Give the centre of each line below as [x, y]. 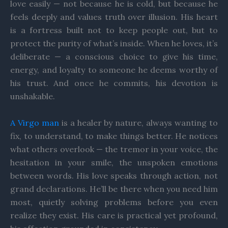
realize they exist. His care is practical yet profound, [114, 215]
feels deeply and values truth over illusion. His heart [114, 17]
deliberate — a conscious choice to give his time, [114, 56]
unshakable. [33, 96]
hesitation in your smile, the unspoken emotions [114, 162]
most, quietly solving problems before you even [114, 202]
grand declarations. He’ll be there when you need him [114, 189]
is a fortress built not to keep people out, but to [114, 30]
